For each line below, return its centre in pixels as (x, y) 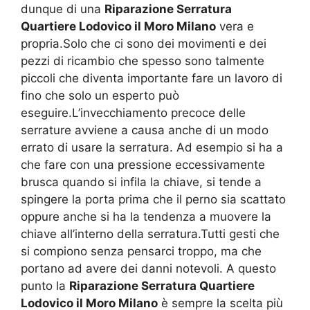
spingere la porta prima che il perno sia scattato (153, 200)
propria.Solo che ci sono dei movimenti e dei (144, 44)
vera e (235, 27)
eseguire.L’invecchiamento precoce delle (133, 113)
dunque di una (63, 9)
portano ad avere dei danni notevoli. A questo (148, 269)
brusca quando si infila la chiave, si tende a (141, 182)
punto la (45, 286)
